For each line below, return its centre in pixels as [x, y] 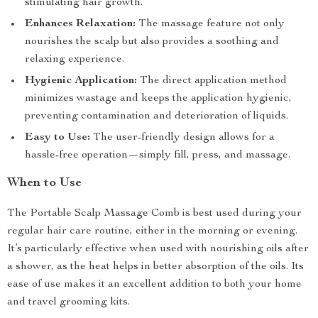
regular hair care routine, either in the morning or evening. [152, 231]
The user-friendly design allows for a [182, 138]
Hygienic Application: [81, 81]
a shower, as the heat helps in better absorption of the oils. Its [155, 267]
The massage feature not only [210, 24]
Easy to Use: [57, 138]
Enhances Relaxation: [80, 24]
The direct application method [212, 81]
